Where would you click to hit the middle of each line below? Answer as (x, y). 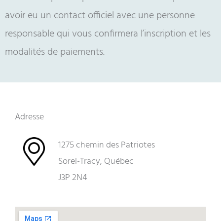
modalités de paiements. (55, 53)
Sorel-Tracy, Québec (96, 162)
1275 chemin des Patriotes (106, 146)
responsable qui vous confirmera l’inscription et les (108, 34)
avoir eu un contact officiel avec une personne (100, 16)
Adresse (29, 117)
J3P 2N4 (73, 178)
